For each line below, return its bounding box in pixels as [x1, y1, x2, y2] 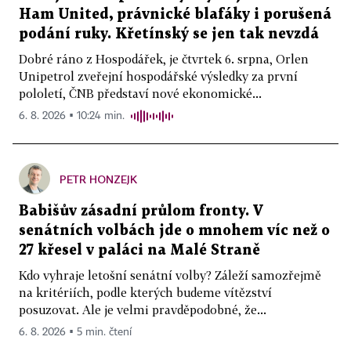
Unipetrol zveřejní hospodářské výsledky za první [19, 69, 298, 84]
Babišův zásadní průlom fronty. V [19, 204, 263, 219]
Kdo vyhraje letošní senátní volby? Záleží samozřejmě [19, 268, 321, 283]
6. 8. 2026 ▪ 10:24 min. [19, 110, 125, 122]
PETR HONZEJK [60, 172, 137, 186]
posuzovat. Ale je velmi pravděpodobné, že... [19, 302, 266, 317]
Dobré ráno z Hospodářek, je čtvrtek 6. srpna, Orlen [19, 52, 309, 67]
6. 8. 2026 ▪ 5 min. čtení [19, 327, 132, 338]
